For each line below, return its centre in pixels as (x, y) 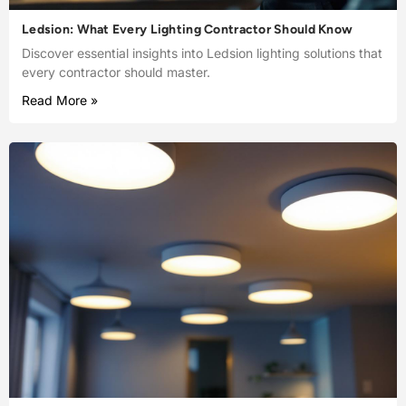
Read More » (60, 100)
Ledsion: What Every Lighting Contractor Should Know (188, 29)
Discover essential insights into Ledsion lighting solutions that (202, 53)
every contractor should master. (116, 72)
